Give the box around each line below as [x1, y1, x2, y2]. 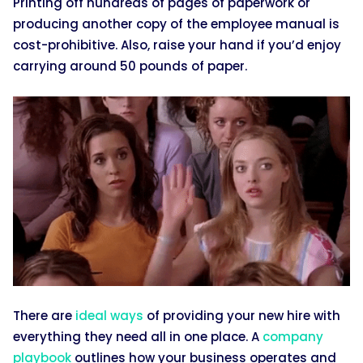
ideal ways [75, 307, 143, 325]
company [263, 328, 323, 346]
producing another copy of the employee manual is [13, 15, 340, 33]
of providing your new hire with [143, 307, 340, 325]
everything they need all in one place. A [13, 328, 263, 346]
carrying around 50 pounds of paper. [13, 58, 247, 75]
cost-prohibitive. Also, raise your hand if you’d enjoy [13, 36, 341, 54]
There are [13, 307, 75, 325]
